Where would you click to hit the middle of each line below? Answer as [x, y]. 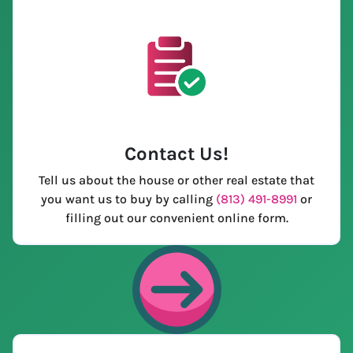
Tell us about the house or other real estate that [176, 180]
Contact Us [174, 153]
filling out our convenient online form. [176, 217]
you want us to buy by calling [128, 199]
